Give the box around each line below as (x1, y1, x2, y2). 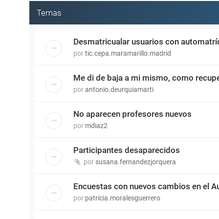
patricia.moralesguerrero (85, 194, 160, 202)
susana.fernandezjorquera (95, 158, 176, 166)
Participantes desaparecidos (73, 145, 180, 155)
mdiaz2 (85, 122, 108, 130)
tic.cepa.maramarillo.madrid (85, 49, 171, 57)
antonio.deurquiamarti (85, 86, 153, 93)
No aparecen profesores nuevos (73, 109, 192, 119)
